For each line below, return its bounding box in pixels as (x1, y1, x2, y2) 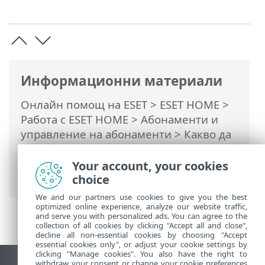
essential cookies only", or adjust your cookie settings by (35, 239, 247, 250)
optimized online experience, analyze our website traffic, (35, 201, 247, 212)
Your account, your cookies (72, 158, 228, 174)
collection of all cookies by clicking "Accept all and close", (35, 220, 247, 231)
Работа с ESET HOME (21, 112, 128, 127)
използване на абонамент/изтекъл (21, 156, 211, 172)
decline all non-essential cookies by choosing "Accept (35, 230, 247, 240)
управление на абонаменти (21, 127, 172, 142)
